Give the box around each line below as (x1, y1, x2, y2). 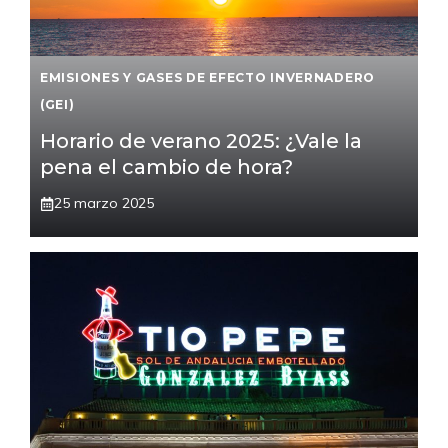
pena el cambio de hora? (40, 155, 293, 180)
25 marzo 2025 (54, 194, 154, 213)
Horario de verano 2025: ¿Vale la (40, 129, 362, 154)
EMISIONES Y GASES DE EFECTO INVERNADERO (40, 70, 376, 86)
